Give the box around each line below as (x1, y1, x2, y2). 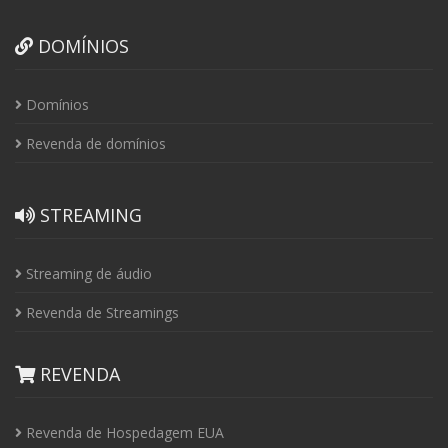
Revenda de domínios (22, 134, 166, 153)
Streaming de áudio (22, 264, 152, 283)
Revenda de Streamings (22, 303, 179, 322)
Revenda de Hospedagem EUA (22, 423, 224, 442)
